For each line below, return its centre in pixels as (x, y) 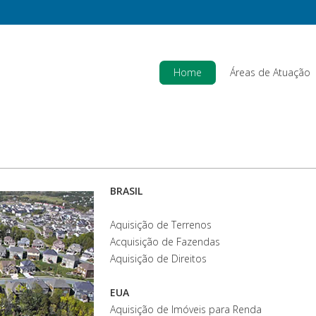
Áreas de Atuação (270, 72)
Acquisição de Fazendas (165, 242)
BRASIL (126, 191)
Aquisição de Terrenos (161, 225)
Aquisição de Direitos (158, 259)
